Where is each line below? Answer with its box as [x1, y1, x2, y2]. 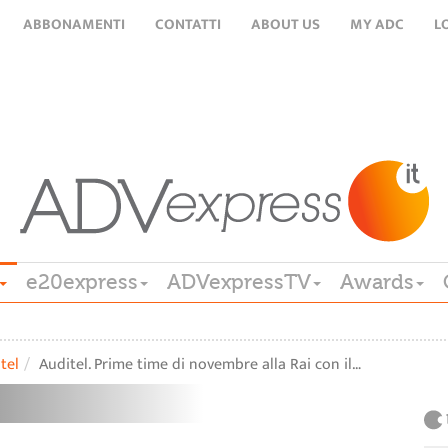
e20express [26, 270, 138, 294]
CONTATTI [155, 12, 221, 37]
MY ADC [350, 12, 404, 37]
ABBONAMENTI [23, 12, 125, 37]
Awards [340, 270, 414, 294]
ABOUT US [251, 12, 320, 37]
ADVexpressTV [167, 270, 311, 294]
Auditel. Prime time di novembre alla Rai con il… [39, 351, 361, 378]
